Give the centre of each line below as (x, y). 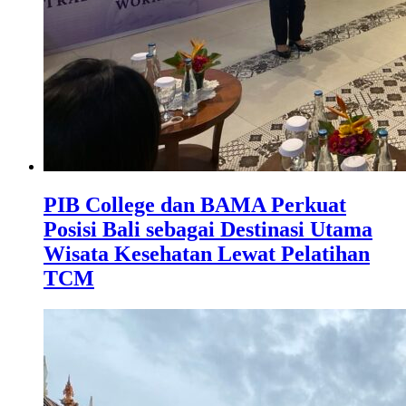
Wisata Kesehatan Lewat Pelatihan (207, 254)
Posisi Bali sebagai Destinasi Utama (208, 230)
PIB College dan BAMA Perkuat (195, 205)
